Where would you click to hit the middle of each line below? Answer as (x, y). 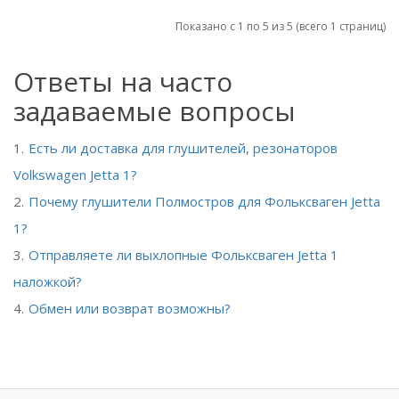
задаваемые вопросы (155, 111)
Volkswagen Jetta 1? (75, 175)
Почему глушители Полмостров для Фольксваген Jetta (204, 201)
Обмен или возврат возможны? (130, 308)
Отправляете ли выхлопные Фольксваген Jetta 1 (183, 255)
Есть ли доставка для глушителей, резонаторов (183, 148)
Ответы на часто (123, 81)
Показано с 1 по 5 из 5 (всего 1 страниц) (281, 26)
